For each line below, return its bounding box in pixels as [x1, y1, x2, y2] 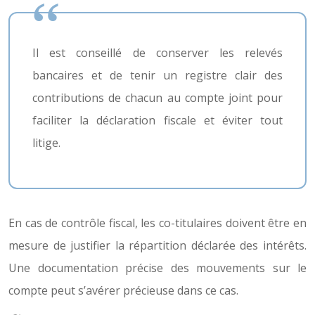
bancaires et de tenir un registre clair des [32, 67, 283, 83]
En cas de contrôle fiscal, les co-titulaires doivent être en [8, 215, 307, 231]
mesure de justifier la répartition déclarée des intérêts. [8, 238, 307, 253]
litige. [32, 135, 60, 150]
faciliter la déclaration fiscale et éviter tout [32, 112, 283, 128]
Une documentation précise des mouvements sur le [8, 260, 307, 276]
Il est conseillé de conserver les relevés [32, 45, 283, 60]
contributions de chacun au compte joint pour [32, 90, 283, 105]
